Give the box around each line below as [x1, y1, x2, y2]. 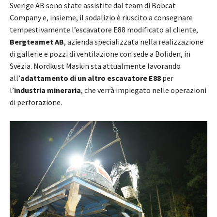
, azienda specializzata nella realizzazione [64, 36, 203, 46]
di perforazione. [10, 97, 63, 107]
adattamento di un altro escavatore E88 [20, 73, 161, 83]
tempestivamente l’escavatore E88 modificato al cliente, [10, 24, 198, 34]
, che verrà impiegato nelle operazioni [81, 85, 206, 95]
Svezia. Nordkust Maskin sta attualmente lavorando [10, 61, 181, 71]
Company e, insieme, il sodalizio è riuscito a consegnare [10, 12, 193, 22]
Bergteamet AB [10, 36, 64, 46]
